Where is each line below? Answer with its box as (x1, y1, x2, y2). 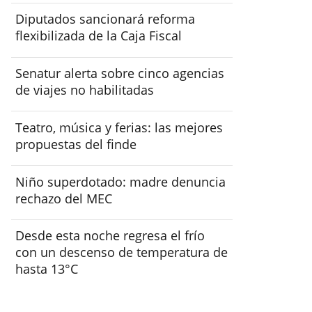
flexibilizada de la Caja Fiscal (15, 27, 182, 45)
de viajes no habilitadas (15, 81, 155, 99)
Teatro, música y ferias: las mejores (15, 118, 224, 136)
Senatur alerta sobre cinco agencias (15, 65, 225, 82)
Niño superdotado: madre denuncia (15, 173, 226, 190)
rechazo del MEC (15, 189, 113, 207)
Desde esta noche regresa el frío (15, 227, 205, 244)
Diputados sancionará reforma (15, 10, 196, 28)
